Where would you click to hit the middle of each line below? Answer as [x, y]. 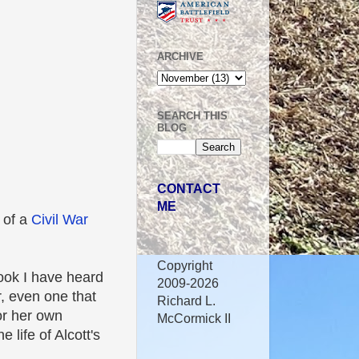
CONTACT [189, 189]
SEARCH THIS [192, 115]
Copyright [185, 266]
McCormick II [194, 319]
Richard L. [186, 301]
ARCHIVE [180, 57]
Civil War [60, 220]
